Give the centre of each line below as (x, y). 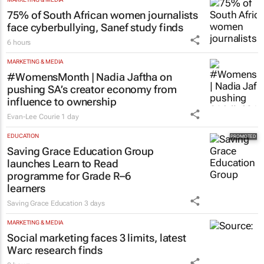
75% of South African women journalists (103, 15)
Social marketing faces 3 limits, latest (97, 238)
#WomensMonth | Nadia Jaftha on (90, 77)
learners (27, 189)
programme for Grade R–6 (69, 176)
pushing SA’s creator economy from (92, 90)
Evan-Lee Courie (34, 117)
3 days (95, 204)
